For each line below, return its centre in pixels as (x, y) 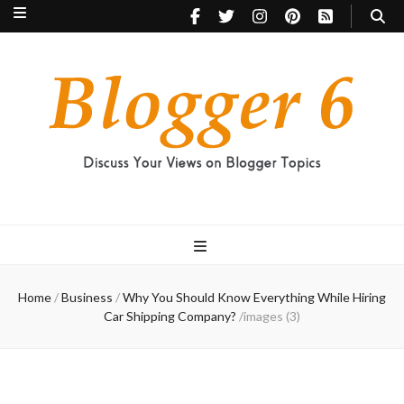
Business (87, 297)
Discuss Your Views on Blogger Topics (104, 188)
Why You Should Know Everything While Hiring (254, 297)
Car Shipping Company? (170, 316)
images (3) (272, 316)
